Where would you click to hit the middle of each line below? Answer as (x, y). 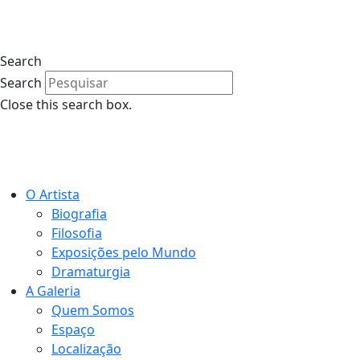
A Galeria (53, 291)
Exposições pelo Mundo (124, 252)
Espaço (73, 329)
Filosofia (77, 233)
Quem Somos (93, 310)
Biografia (79, 214)
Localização (86, 349)
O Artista (53, 194)
